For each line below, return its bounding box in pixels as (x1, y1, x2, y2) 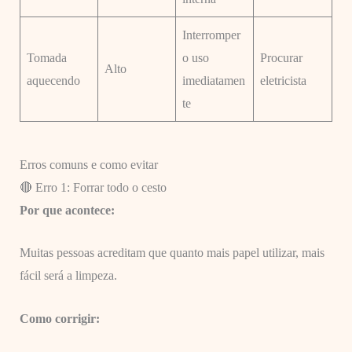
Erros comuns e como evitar (19, 157, 158, 171)
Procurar (259, 50, 302, 64)
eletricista (259, 73, 306, 87)
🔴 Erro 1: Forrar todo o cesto (19, 180, 167, 194)
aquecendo (26, 73, 80, 87)
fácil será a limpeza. (19, 269, 117, 283)
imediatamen (181, 73, 245, 87)
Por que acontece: (19, 203, 115, 217)
